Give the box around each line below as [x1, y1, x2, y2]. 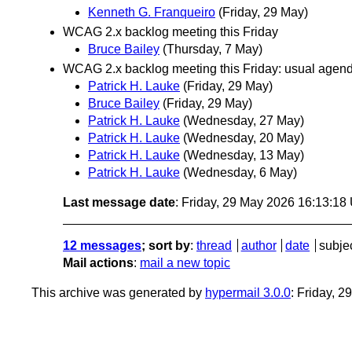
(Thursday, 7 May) [163, 42, 262, 57]
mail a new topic [140, 256, 230, 270]
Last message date [63, 196, 175, 210]
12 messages [63, 239, 141, 253]
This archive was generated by [31, 286, 205, 300]
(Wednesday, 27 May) [183, 114, 304, 128]
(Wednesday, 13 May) [183, 148, 304, 163]
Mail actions [63, 256, 134, 270]
